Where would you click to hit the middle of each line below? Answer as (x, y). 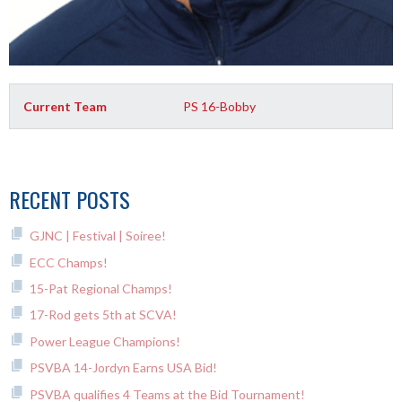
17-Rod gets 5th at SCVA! (103, 315)
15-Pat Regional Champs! (100, 288)
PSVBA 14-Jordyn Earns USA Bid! (123, 368)
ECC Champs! (68, 262)
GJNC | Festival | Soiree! (97, 236)
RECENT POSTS (70, 200)
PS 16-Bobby (220, 107)
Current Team (65, 107)
